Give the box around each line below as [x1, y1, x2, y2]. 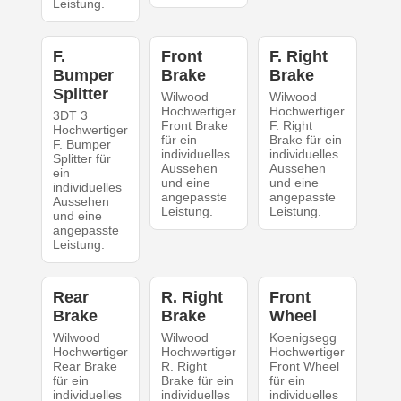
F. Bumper [52, 137, 111, 152]
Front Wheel [269, 359, 340, 374]
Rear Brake [52, 359, 117, 374]
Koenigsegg [269, 330, 337, 346]
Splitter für [52, 151, 111, 166]
